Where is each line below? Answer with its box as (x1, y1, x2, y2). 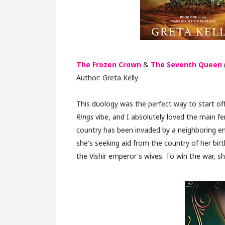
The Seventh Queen (151, 60, 222, 70)
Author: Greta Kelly (76, 73, 138, 83)
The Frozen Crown (76, 60, 141, 70)
